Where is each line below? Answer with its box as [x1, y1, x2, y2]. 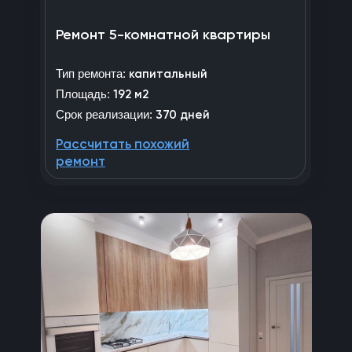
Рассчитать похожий [56, 137, 189, 152]
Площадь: [56, 86, 110, 101]
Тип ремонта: [56, 66, 129, 80]
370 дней [156, 108, 210, 121]
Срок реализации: [56, 107, 156, 121]
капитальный [129, 68, 207, 80]
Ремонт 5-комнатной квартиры [56, 27, 270, 42]
